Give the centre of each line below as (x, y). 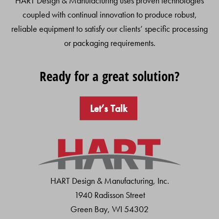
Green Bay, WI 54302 (109, 209)
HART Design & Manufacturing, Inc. (109, 181)
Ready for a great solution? (109, 76)
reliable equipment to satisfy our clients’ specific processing (109, 29)
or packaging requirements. (109, 43)
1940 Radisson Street (109, 195)
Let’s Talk (108, 108)
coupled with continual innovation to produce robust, (109, 15)
